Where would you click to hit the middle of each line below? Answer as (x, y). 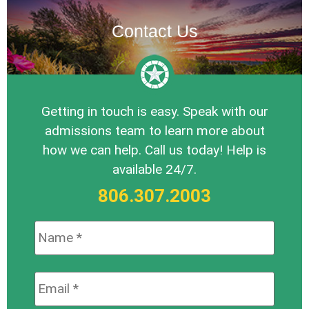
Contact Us (154, 31)
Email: (53, 279)
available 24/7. (154, 169)
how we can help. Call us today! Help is (154, 150)
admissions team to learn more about (154, 130)
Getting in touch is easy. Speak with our (154, 111)
